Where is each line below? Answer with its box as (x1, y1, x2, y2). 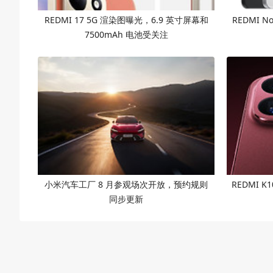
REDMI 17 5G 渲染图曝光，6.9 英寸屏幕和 (44, 13, 208, 26)
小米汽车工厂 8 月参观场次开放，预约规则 (44, 178, 208, 190)
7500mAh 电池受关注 (84, 28, 168, 40)
